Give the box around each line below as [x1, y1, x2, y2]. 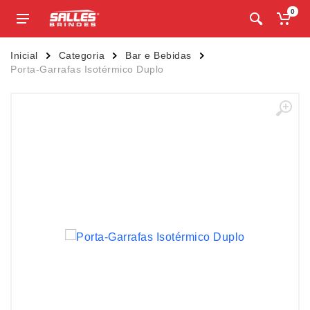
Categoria [58, 50, 104, 61]
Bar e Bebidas [125, 50, 192, 61]
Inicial [10, 50, 38, 61]
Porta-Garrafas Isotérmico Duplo [10, 64, 164, 75]
